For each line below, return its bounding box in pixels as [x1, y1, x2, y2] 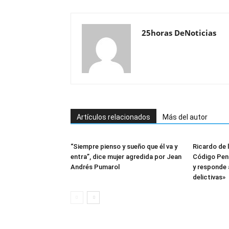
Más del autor [163, 112, 208, 121]
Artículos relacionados [77, 112, 150, 121]
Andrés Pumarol [71, 163, 120, 171]
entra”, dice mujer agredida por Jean [71, 152, 181, 161]
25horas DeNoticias [142, 27, 216, 38]
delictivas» [193, 173, 225, 181]
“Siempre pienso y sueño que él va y [71, 142, 177, 150]
